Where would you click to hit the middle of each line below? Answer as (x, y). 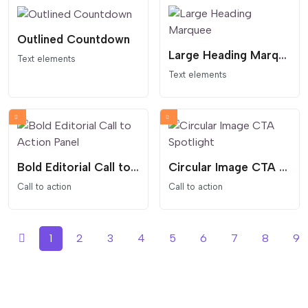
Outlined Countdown (74, 39)
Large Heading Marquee (283, 55)
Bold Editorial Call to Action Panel (135, 167)
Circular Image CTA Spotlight (283, 167)
